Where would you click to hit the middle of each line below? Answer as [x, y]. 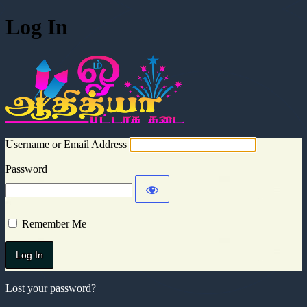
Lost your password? [51, 288]
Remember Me [54, 224]
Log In [37, 27]
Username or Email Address [66, 145]
